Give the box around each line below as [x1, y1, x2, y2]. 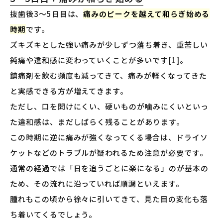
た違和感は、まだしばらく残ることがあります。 [10, 116, 184, 127]
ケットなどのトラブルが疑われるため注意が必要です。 [10, 147, 208, 158]
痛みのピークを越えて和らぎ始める [83, 8, 210, 19]
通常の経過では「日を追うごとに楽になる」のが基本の [10, 163, 209, 174]
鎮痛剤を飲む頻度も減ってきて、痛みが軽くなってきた [10, 70, 207, 81]
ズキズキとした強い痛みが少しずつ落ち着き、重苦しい [10, 39, 208, 50]
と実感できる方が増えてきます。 [10, 86, 128, 97]
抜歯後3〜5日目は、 [10, 8, 84, 19]
